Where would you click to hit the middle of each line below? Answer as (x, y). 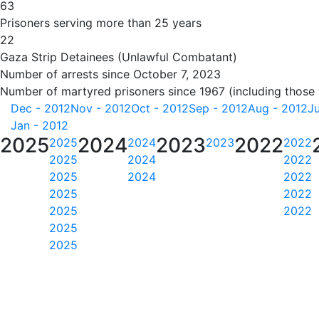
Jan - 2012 (40, 125)
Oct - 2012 (160, 108)
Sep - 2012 (218, 108)
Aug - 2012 (278, 108)
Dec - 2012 (41, 108)
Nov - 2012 (101, 108)
